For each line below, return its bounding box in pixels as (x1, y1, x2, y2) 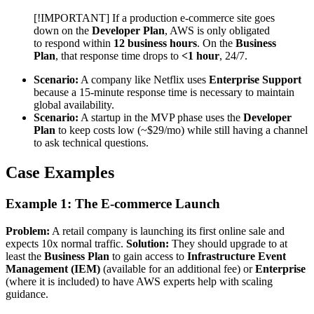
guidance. (6, 287, 48, 300)
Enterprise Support (209, 74, 301, 86)
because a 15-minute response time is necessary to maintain (34, 86, 294, 99)
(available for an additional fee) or (100, 262, 255, 275)
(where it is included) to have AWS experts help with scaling (6, 275, 273, 287)
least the (6, 250, 44, 262)
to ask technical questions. (34, 137, 149, 149)
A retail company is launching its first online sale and (50, 224, 285, 237)
